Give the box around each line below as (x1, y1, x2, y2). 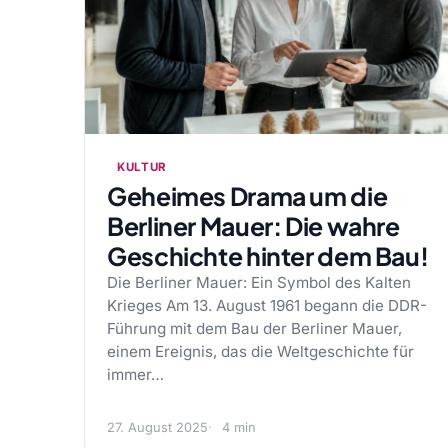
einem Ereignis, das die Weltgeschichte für (107, 342, 414, 361)
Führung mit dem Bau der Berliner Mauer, (107, 319, 402, 338)
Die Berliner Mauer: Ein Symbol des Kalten (107, 273, 411, 292)
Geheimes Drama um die (107, 180, 388, 212)
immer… (107, 365, 164, 384)
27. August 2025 (107, 420, 208, 435)
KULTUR (117, 160, 168, 174)
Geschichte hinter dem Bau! (107, 240, 429, 272)
